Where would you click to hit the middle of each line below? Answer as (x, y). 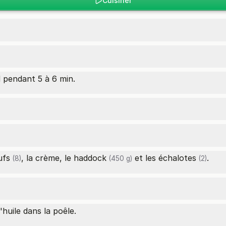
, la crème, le (47, 158)
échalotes (177, 158)
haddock (90, 158)
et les (145, 158)
